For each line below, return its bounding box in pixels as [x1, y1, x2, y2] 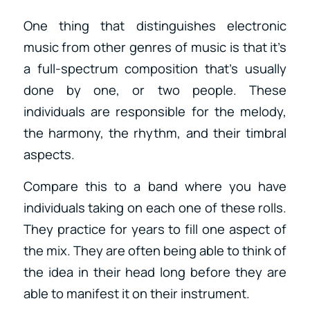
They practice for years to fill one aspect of [23, 220, 287, 239]
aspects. [23, 145, 75, 163]
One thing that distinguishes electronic [23, 16, 287, 35]
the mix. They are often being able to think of [23, 241, 287, 260]
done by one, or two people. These [23, 80, 287, 99]
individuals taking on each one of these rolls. [23, 199, 287, 217]
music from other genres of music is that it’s [23, 37, 287, 56]
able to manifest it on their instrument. [23, 284, 250, 303]
